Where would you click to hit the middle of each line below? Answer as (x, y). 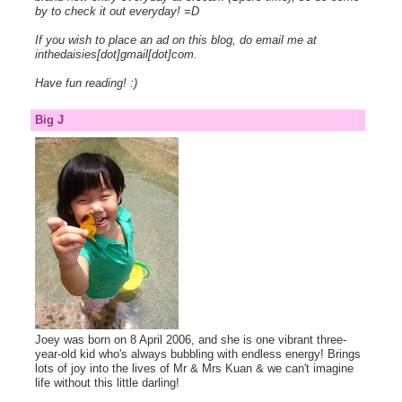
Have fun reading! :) (86, 83)
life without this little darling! (107, 382)
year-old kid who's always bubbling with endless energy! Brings (197, 354)
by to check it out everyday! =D (117, 12)
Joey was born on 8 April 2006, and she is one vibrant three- (190, 339)
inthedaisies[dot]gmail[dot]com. (116, 55)
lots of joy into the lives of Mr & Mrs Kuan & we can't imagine (194, 368)
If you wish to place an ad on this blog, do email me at (175, 40)
